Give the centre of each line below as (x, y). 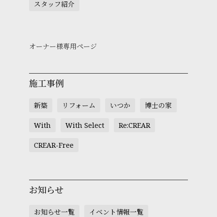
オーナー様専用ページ (63, 46)
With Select (85, 125)
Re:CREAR (134, 125)
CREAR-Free (54, 145)
